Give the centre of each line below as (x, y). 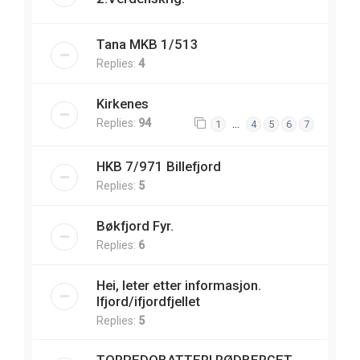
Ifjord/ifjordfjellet (148, 302)
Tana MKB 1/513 (147, 45)
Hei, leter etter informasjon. (179, 286)
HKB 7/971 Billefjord (159, 167)
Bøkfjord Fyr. (135, 226)
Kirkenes (123, 104)
